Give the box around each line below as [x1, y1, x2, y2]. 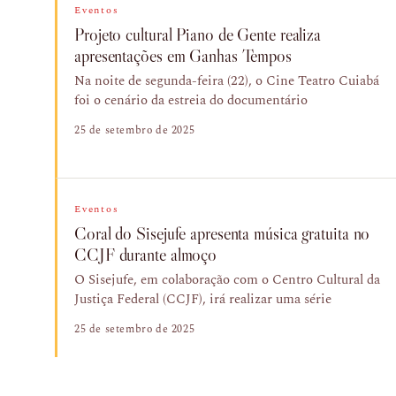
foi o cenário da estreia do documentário [74, 90, 308, 110]
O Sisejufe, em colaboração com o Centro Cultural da [74, 270, 380, 290]
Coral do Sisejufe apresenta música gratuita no [74, 223, 370, 244]
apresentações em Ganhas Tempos [74, 45, 292, 66]
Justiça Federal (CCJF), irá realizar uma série [74, 289, 331, 309]
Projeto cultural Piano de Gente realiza [74, 24, 322, 45]
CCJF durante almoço [74, 244, 217, 265]
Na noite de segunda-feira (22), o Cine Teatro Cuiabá [74, 71, 379, 91]
